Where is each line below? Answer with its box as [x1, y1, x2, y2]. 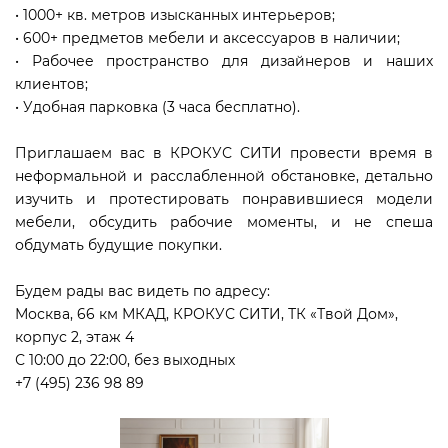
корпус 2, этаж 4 [15, 328, 134, 346]
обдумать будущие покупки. [15, 236, 222, 254]
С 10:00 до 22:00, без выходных [15, 351, 235, 369]
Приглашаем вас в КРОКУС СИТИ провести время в [15, 144, 433, 162]
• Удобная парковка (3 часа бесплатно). [15, 98, 300, 116]
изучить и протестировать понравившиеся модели [15, 190, 433, 208]
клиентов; [15, 75, 88, 93]
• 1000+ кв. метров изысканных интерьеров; [15, 6, 335, 24]
